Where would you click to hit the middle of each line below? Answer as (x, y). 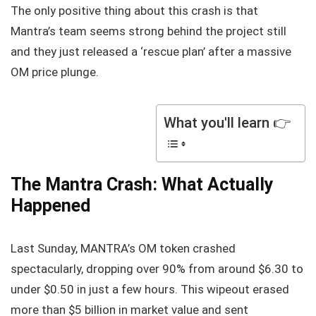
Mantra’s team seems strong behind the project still (148, 31)
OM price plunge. (55, 72)
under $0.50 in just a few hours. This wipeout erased (150, 289)
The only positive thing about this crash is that (134, 10)
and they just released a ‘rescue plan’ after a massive (151, 51)
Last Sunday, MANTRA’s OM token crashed (123, 248)
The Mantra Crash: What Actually (142, 184)
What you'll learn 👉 (227, 122)
